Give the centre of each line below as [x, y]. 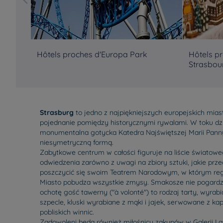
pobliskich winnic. [67, 212]
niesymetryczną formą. [77, 142]
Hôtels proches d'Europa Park [92, 54]
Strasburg [57, 112]
